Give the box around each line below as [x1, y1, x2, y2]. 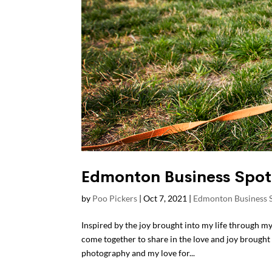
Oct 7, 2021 [143, 193, 188, 203]
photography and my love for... [81, 248, 195, 258]
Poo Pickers [92, 193, 138, 203]
